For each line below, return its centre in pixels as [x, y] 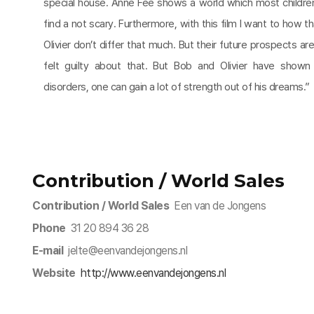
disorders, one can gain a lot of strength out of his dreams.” [177, 87]
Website [54, 273]
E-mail [48, 251]
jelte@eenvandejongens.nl [125, 251]
